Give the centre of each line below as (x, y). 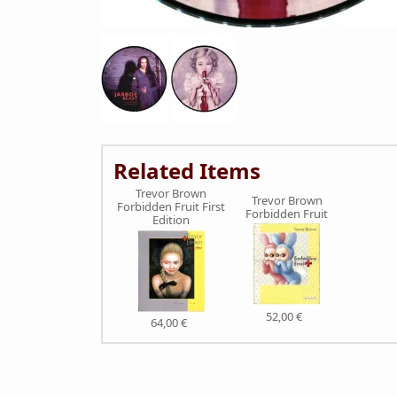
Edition (171, 220)
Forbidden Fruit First (171, 206)
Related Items (187, 171)
